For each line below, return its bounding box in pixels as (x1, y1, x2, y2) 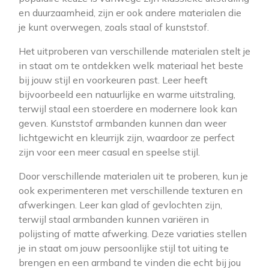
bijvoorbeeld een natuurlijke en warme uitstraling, (19, 88, 235, 100)
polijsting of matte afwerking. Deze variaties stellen (19, 228, 247, 240)
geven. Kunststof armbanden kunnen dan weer (19, 117, 226, 129)
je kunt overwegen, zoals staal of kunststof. (19, 21, 209, 33)
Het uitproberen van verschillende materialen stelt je (19, 45, 250, 57)
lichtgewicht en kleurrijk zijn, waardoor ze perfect (19, 131, 235, 144)
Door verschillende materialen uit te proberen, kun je (19, 170, 248, 182)
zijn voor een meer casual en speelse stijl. (19, 146, 200, 158)
